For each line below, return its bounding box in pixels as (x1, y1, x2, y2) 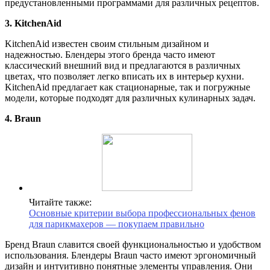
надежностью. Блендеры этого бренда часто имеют (5, 49, 215, 60)
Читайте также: (29, 197, 92, 208)
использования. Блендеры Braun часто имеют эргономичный (5, 250, 256, 261)
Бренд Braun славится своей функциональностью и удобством (5, 239, 261, 250)
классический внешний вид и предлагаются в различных (5, 60, 240, 71)
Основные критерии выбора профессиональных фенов (29, 208, 256, 219)
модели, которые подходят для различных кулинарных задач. (5, 93, 256, 104)
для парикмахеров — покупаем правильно (29, 219, 204, 230)
